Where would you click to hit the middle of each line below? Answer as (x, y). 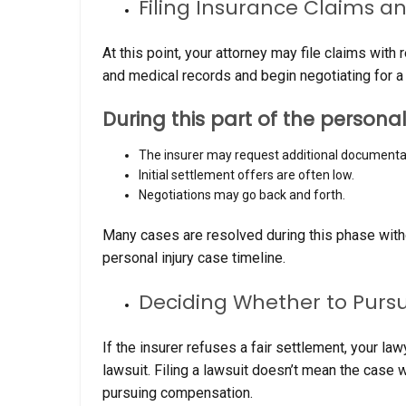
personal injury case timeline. (194, 258)
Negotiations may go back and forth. (242, 195)
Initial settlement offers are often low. (246, 175)
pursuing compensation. (178, 393)
